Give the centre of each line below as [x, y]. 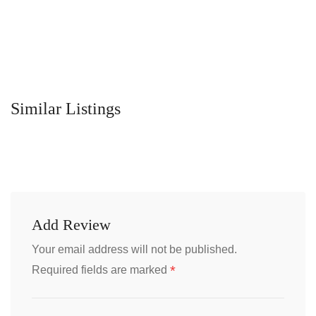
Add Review [71, 225]
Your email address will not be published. [134, 249]
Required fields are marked [101, 270]
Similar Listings [66, 109]
